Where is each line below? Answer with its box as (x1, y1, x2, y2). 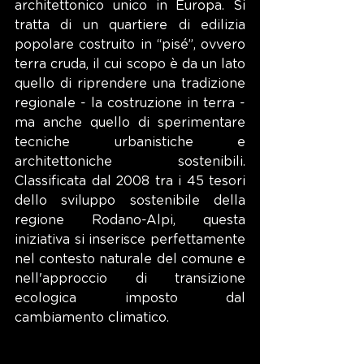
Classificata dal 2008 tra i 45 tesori (15, 174, 245, 188)
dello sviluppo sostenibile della (15, 193, 245, 207)
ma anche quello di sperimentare (15, 115, 245, 129)
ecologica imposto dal (15, 291, 245, 305)
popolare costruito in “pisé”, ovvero (15, 37, 245, 51)
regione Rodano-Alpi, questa (15, 213, 245, 227)
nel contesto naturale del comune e (15, 252, 245, 266)
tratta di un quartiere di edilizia (15, 18, 245, 32)
